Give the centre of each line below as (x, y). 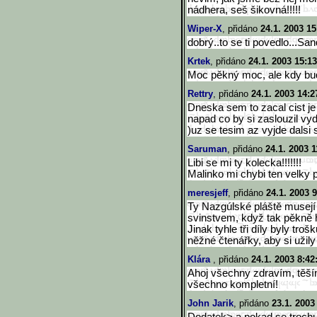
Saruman (207, 149)
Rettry (200, 94)
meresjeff (208, 193)
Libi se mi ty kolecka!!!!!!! (244, 163)
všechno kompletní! (233, 284)
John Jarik (211, 303)
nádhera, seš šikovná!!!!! (244, 10)
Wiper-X (205, 29)
